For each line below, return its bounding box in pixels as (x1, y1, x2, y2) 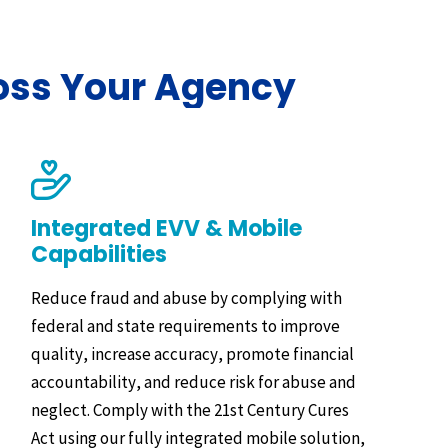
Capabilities (31, 238, 168, 270)
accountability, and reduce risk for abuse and (31, 370, 357, 393)
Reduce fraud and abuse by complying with (31, 286, 343, 309)
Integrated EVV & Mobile (31, 212, 303, 244)
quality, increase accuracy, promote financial (31, 342, 355, 365)
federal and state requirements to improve (31, 314, 341, 337)
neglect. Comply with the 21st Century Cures (31, 398, 350, 421)
